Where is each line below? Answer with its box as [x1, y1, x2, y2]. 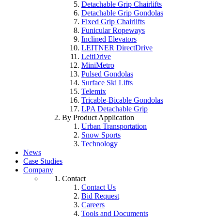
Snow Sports [81, 131, 121, 139]
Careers [81, 201, 105, 209]
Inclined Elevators [81, 35, 137, 43]
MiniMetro [81, 61, 114, 69]
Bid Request [81, 192, 119, 200]
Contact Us [81, 183, 116, 191]
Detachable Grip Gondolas [81, 9, 163, 17]
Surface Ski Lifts [81, 78, 133, 87]
